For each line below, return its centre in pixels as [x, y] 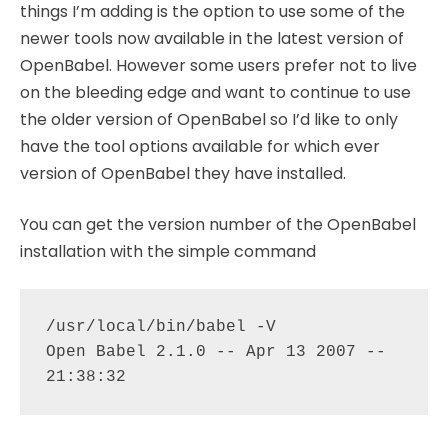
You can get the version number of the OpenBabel [218, 224]
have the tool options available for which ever [200, 146]
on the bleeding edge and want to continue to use [215, 92]
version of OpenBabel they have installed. [183, 173]
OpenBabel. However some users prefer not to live [218, 65]
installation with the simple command [168, 251]
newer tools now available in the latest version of [212, 38]
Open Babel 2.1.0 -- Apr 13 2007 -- [215, 351]
